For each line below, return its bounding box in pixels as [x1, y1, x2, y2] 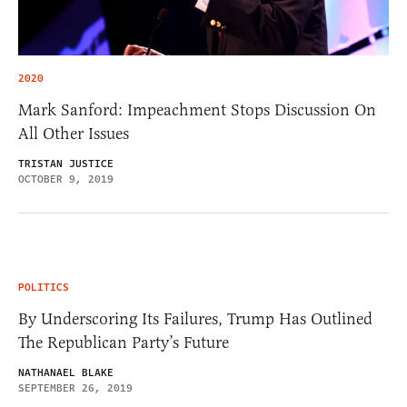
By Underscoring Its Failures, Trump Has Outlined [18, 309, 372, 330]
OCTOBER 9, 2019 [18, 172, 114, 188]
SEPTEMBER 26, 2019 [18, 381, 133, 397]
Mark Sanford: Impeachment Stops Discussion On [18, 100, 376, 121]
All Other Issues [18, 124, 129, 144]
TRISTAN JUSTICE [18, 156, 114, 173]
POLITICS [18, 280, 69, 296]
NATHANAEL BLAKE [18, 365, 114, 382]
